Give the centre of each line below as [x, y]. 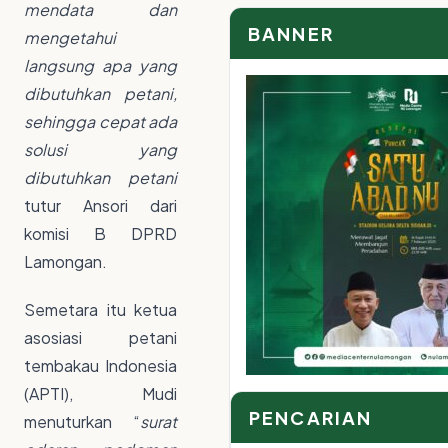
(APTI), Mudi [100, 394]
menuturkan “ [82, 422]
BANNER [291, 33]
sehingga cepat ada [100, 122]
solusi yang [100, 150]
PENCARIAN [311, 417]
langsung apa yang [100, 66]
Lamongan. [65, 262]
